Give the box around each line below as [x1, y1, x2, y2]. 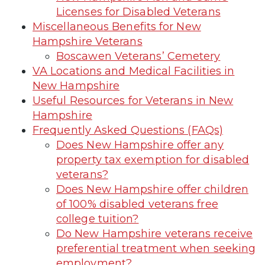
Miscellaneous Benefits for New [33, 20, 201, 33]
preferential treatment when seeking [56, 241, 256, 255]
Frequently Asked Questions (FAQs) [33, 123, 223, 137]
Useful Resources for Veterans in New [33, 93, 234, 107]
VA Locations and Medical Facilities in [33, 64, 235, 77]
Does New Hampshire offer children [56, 182, 248, 196]
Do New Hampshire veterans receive [56, 227, 253, 240]
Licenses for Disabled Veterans [56, 5, 221, 18]
